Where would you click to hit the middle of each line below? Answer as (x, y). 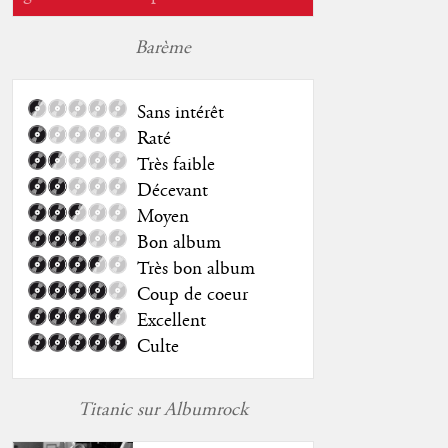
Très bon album (195, 269)
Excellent (171, 321)
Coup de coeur (192, 295)
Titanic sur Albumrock (162, 410)
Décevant (172, 191)
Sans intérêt (180, 113)
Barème (162, 48)
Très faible (175, 165)
